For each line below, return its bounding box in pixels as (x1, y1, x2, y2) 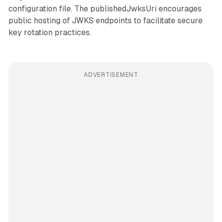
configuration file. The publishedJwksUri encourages (8, 3, 202, 13)
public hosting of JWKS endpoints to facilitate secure (8, 15, 203, 25)
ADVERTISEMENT (84, 71, 138, 78)
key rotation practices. (8, 27, 91, 37)
